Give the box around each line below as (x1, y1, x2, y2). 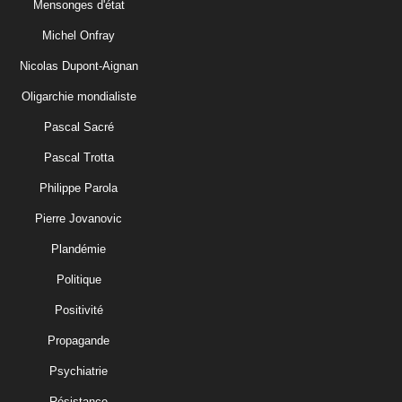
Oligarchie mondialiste (21, 89, 136, 103)
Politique (56, 272, 101, 286)
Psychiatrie (49, 363, 108, 378)
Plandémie (51, 241, 106, 256)
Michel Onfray (42, 28, 115, 42)
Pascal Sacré (43, 119, 114, 134)
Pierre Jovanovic (35, 211, 122, 225)
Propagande (48, 333, 109, 347)
